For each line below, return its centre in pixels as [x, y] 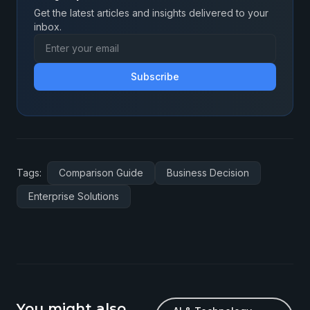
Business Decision [208, 173]
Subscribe [155, 76]
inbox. [48, 27]
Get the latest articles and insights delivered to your [151, 13]
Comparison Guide [101, 173]
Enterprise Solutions [74, 196]
